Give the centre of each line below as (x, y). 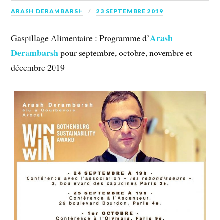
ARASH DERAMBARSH (47, 11)
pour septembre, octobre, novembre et (125, 53)
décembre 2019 (38, 68)
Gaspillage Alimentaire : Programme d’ (81, 38)
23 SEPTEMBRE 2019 (130, 11)
